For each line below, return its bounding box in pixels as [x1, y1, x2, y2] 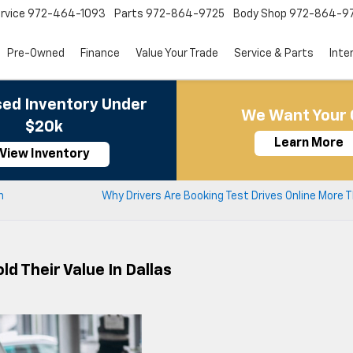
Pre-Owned [7, 48, 65, 60]
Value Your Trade [136, 48, 218, 60]
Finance [80, 48, 120, 60]
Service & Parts [234, 48, 314, 60]
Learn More [274, 137, 344, 150]
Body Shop [233, 9, 287, 20]
